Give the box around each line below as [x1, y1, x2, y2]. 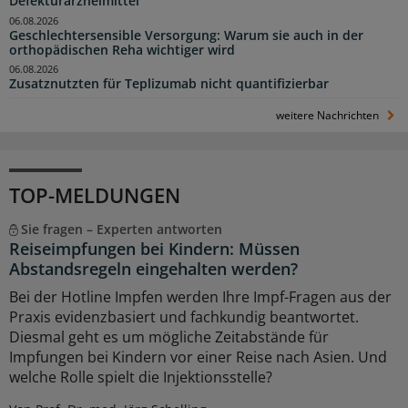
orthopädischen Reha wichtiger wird [9, 41, 235, 58]
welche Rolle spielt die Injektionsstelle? [9, 367, 272, 388]
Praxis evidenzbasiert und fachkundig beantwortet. [9, 307, 359, 328]
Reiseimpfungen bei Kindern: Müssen [9, 238, 300, 260]
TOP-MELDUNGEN [9, 181, 180, 209]
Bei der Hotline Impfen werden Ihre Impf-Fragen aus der [9, 287, 392, 308]
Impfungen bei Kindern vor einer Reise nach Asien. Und [9, 347, 387, 368]
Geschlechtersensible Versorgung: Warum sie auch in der [9, 26, 363, 44]
